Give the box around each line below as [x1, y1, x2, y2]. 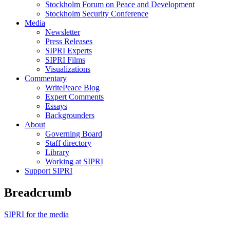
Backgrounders [45, 111, 94, 120]
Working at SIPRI [45, 157, 103, 166]
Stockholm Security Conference [45, 9, 148, 18]
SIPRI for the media [4, 210, 69, 219]
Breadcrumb [4, 186, 71, 200]
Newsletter [45, 28, 80, 37]
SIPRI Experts [45, 46, 92, 55]
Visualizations [45, 65, 90, 74]
